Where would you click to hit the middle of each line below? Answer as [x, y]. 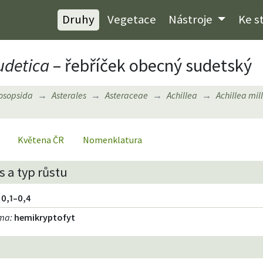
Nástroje [192, 20]
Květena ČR [41, 139]
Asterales [69, 95]
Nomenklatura [112, 139]
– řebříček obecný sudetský [151, 65]
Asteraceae [127, 95]
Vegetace [131, 20]
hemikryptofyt [45, 217]
